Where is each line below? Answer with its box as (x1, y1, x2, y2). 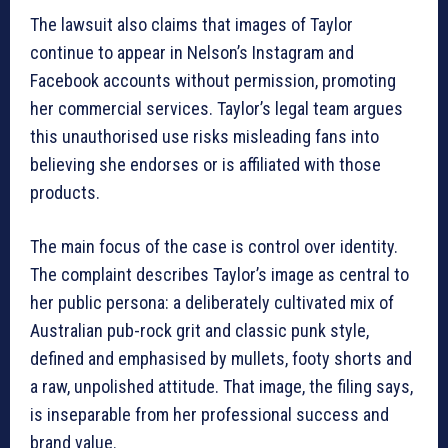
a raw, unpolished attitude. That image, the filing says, (30, 376, 413, 398)
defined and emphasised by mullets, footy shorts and (30, 348, 412, 370)
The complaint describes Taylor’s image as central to (30, 264, 409, 286)
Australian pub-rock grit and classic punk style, (30, 320, 369, 342)
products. (30, 182, 100, 204)
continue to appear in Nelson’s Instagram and (30, 42, 354, 64)
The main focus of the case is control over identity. (30, 236, 398, 258)
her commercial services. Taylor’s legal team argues (30, 98, 403, 120)
